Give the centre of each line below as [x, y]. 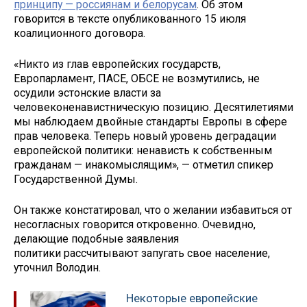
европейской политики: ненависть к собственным [143, 151]
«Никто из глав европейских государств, [117, 64]
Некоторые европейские [192, 298]
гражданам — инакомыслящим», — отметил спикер [144, 165]
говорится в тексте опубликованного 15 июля [130, 19]
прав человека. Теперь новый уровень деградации [145, 136]
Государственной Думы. [76, 180]
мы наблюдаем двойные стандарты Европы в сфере [150, 122]
